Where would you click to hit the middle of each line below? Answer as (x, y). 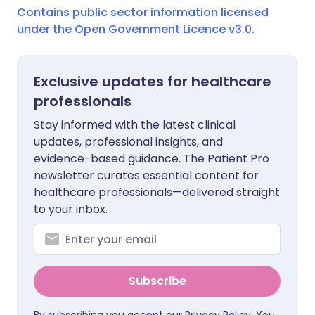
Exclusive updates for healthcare (153, 82)
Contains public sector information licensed (143, 12)
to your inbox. (71, 209)
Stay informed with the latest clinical (135, 125)
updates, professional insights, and (128, 142)
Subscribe (157, 281)
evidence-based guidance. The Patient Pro (152, 159)
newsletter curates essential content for (146, 175)
